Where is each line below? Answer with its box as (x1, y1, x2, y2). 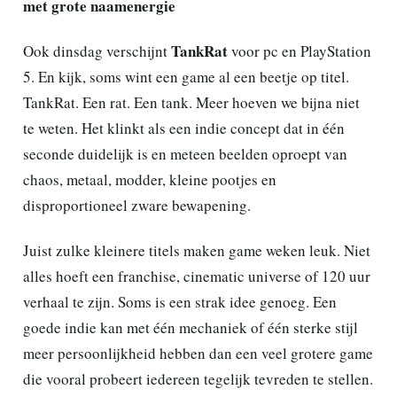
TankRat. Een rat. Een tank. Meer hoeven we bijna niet (23, 91, 360, 113)
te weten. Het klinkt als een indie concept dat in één (23, 117, 345, 138)
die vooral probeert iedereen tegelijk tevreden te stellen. (23, 368, 373, 389)
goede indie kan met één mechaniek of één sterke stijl (23, 316, 358, 338)
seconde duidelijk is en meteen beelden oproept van (23, 143, 347, 164)
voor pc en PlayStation (228, 40, 371, 61)
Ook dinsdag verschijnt (23, 40, 171, 61)
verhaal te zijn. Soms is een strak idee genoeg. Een (23, 291, 337, 312)
